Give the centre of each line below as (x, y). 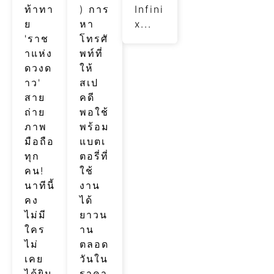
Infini (149, 9)
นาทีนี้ (40, 185)
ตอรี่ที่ (94, 156)
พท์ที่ (91, 53)
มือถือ (39, 141)
